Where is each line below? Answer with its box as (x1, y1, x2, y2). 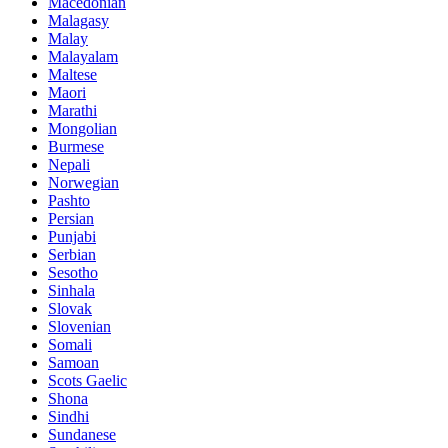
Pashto (48, 191, 90, 209)
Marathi (48, 101, 97, 119)
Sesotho (48, 263, 98, 281)
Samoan (48, 353, 99, 371)
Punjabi (48, 227, 96, 245)
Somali (48, 335, 92, 353)
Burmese (48, 137, 104, 155)
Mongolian (48, 119, 117, 137)
